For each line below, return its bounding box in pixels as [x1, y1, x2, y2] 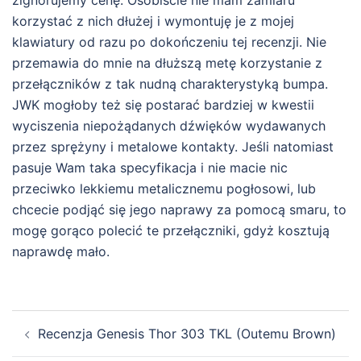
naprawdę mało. [12, 243, 110, 260]
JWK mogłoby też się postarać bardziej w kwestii [12, 97, 314, 114]
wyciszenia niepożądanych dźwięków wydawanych [12, 118, 326, 135]
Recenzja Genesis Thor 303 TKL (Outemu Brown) [38, 326, 336, 342]
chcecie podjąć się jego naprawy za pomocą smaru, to [12, 201, 346, 218]
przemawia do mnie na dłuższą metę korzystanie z [12, 55, 322, 72]
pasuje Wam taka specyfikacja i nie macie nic [12, 160, 288, 176]
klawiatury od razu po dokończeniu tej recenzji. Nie [12, 34, 326, 51]
